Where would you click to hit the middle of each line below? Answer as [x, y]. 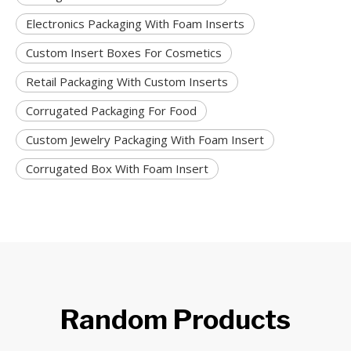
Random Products [175, 320]
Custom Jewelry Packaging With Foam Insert [145, 140]
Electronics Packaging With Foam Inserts [135, 24]
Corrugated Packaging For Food [111, 111]
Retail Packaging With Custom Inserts [127, 82]
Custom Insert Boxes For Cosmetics [124, 53]
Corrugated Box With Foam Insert [117, 169]
